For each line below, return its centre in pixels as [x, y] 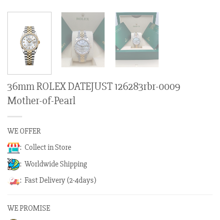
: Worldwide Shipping [53, 164]
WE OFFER [24, 131]
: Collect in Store [45, 148]
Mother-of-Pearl [41, 101]
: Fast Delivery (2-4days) [58, 180]
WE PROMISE [29, 208]
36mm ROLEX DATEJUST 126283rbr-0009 [94, 87]
